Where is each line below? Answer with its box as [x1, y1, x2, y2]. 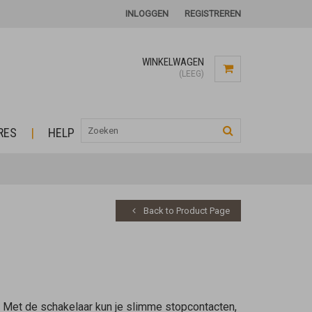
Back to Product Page [141, 205, 230, 216]
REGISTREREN [185, 8, 241, 19]
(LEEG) [179, 69, 204, 79]
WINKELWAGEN [142, 56, 204, 68]
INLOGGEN [125, 8, 169, 19]
